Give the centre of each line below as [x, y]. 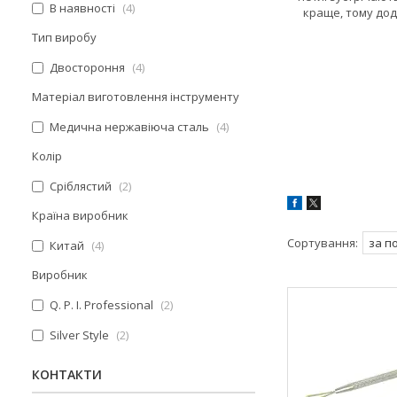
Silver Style [79, 335]
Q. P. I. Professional [101, 305]
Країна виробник [80, 215]
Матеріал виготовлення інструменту [136, 97]
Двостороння [87, 67]
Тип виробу [64, 37]
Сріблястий [81, 186]
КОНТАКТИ [67, 374]
